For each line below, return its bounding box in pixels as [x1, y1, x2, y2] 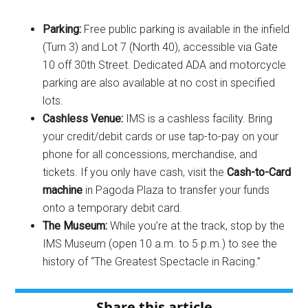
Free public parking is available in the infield [81, 23, 290, 36]
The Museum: [43, 219, 108, 232]
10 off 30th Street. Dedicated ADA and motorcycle [43, 58, 287, 71]
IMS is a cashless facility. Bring [123, 112, 273, 125]
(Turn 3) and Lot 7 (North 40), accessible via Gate [43, 41, 278, 54]
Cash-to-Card [227, 166, 291, 179]
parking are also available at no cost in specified [43, 76, 276, 89]
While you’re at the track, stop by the [107, 219, 285, 232]
